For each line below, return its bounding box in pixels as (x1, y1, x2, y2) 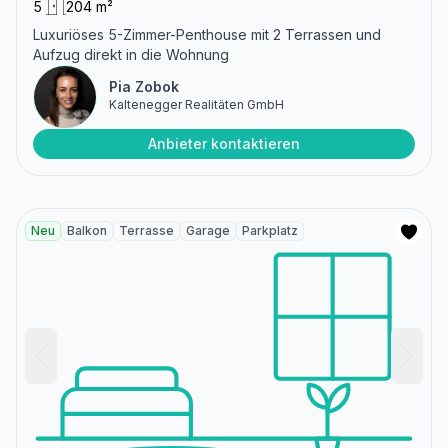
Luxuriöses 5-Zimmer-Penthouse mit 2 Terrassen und (33, 25, 381, 43)
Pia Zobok (109, 77, 179, 95)
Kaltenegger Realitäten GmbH (109, 96, 284, 112)
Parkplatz (242, 222, 298, 238)
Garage (186, 222, 230, 238)
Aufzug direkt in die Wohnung (33, 45, 229, 63)
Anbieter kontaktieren (148, 134, 300, 152)
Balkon (67, 222, 107, 238)
